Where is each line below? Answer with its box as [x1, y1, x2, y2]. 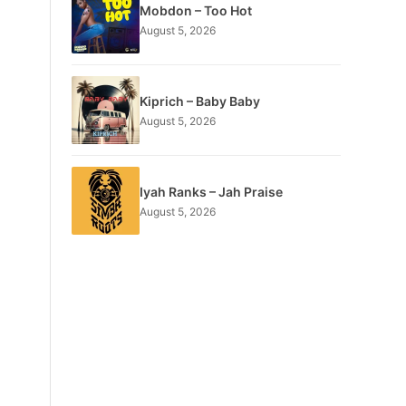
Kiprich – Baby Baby [139, 92, 260, 109]
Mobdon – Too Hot [139, 2, 252, 18]
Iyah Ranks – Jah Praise [139, 183, 283, 199]
